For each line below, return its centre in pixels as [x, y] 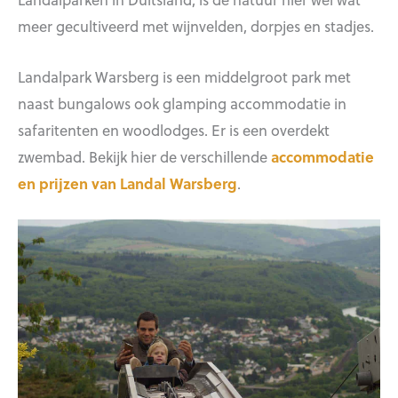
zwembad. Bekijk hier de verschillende [144, 156]
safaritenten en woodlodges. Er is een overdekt [174, 129]
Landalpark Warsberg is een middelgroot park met [184, 76]
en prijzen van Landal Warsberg [127, 183]
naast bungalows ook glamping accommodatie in [182, 103]
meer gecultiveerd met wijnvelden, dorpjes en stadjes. [196, 26]
